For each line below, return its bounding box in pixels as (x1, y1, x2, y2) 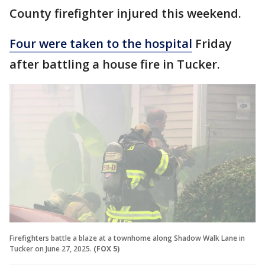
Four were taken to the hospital (9, 35, 192, 52)
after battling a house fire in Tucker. (9, 56, 223, 73)
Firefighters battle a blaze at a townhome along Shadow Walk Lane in (9, 233, 245, 244)
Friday (192, 35, 232, 52)
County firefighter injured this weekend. (9, 5, 244, 22)
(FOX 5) (93, 244, 119, 254)
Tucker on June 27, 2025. (9, 244, 92, 254)
